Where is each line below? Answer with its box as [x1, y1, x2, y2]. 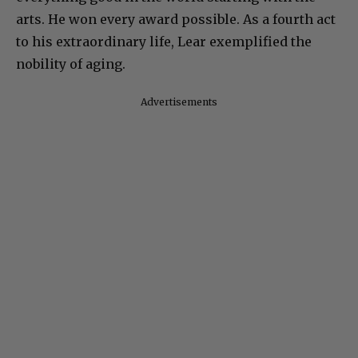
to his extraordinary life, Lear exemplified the [16, 34, 312, 50]
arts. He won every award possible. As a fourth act [16, 11, 336, 28]
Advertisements [141, 96, 217, 109]
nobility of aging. [16, 56, 125, 73]
